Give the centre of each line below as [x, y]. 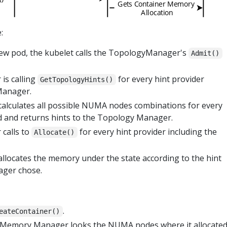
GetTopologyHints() [77, 79]
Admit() [205, 53]
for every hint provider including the [147, 131]
